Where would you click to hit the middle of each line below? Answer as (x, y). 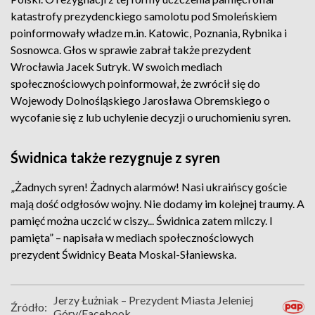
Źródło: (29, 307)
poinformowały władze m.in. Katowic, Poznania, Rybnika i (149, 33)
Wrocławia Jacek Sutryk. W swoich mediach (116, 66)
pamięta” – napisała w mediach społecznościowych (132, 237)
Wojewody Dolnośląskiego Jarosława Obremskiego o (140, 100)
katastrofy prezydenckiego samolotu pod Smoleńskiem (144, 16)
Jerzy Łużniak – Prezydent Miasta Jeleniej (153, 300)
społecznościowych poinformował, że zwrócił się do (135, 83)
